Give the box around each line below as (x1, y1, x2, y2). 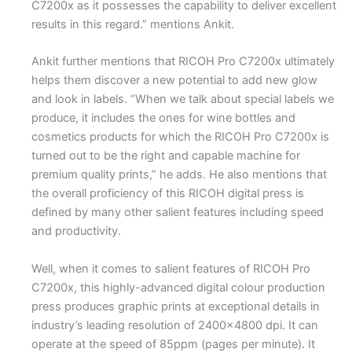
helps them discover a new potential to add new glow (31, 73, 317, 88)
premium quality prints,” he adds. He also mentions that (31, 167, 327, 182)
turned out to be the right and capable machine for (31, 148, 300, 163)
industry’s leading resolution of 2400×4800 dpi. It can (31, 317, 318, 332)
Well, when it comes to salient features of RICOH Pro (31, 261, 310, 276)
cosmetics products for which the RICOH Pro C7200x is (31, 130, 329, 145)
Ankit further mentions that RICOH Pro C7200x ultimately (31, 54, 335, 69)
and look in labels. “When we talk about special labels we (31, 92, 334, 107)
